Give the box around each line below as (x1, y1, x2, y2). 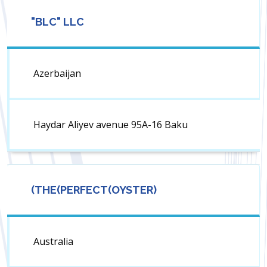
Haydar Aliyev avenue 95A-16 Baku (33, 118, 188, 132)
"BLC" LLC (31, 15, 84, 29)
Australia (33, 235, 73, 249)
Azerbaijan (33, 67, 81, 80)
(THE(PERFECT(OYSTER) (31, 184, 157, 197)
